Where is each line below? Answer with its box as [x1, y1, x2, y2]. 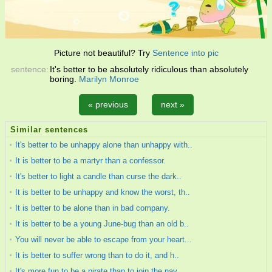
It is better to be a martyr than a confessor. [15, 156, 166, 165]
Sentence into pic [152, 48, 219, 58]
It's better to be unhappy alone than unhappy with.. [15, 140, 192, 149]
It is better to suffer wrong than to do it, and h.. [15, 251, 179, 260]
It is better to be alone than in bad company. [15, 203, 170, 212]
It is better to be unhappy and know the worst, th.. [15, 188, 190, 197]
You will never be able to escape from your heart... [15, 235, 192, 244]
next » [160, 100, 185, 109]
